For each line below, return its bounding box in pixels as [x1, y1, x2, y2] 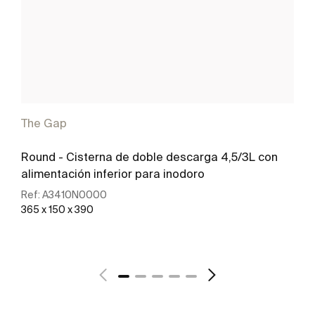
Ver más [127, 247, 165, 259]
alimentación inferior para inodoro [21, 167, 205, 180]
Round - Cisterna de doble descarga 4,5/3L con [21, 150, 278, 163]
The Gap [21, 117, 67, 130]
